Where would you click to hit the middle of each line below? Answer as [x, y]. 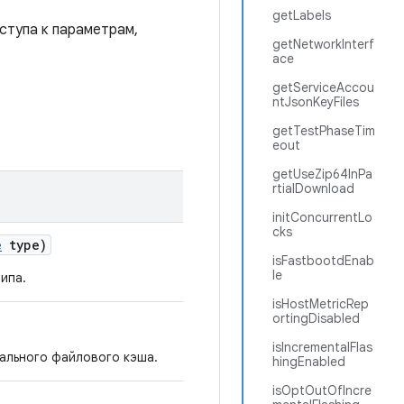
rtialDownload [313, 188]
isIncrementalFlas [322, 347]
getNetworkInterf [323, 44]
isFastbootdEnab [323, 261]
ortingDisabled [316, 318]
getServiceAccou [323, 87]
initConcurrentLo [322, 217]
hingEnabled [309, 362]
